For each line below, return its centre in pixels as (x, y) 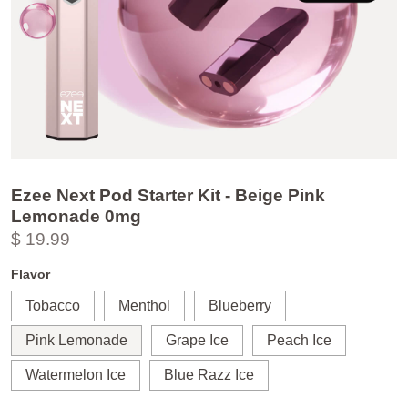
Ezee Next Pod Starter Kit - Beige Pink (168, 195)
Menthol (144, 306)
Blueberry (240, 306)
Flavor (31, 274)
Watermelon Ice (76, 375)
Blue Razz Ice (209, 375)
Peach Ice (299, 341)
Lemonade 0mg (76, 216)
